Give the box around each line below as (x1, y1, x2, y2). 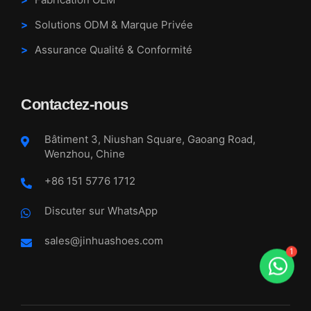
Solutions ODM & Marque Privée (35, 18, 193, 32)
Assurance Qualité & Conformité (35, 43, 192, 57)
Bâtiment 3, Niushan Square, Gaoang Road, (44, 133, 255, 146)
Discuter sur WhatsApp (44, 204, 158, 218)
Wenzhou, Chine (44, 147, 125, 161)
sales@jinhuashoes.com (44, 234, 163, 248)
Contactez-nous (21, 96, 128, 114)
